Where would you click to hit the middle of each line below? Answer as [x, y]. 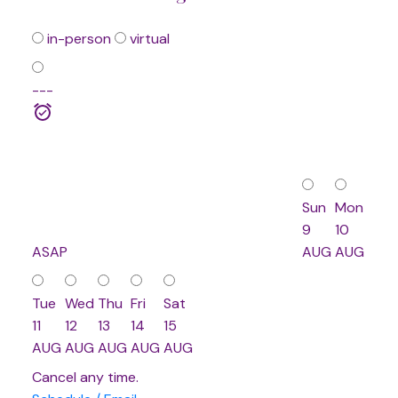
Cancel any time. [85, 377]
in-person [77, 38]
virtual [147, 38]
